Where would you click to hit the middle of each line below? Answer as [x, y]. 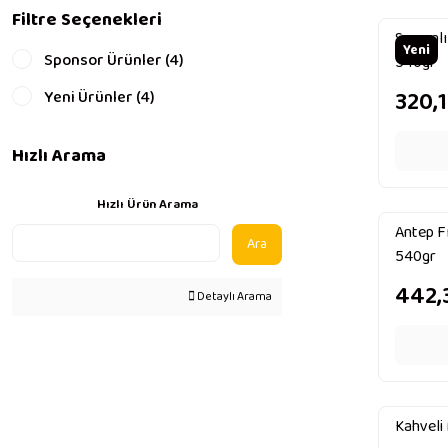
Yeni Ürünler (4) [99, 97]
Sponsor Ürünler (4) [114, 60]
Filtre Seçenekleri [87, 20]
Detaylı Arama [233, 296]
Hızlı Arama [59, 156]
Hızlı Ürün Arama [147, 204]
